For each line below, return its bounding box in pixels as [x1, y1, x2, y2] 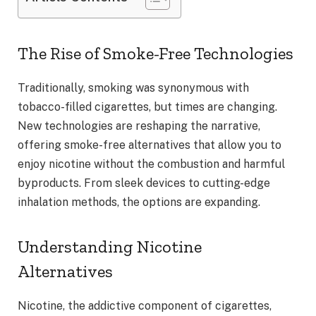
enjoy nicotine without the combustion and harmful [18, 157, 285, 171]
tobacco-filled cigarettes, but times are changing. [18, 99, 277, 114]
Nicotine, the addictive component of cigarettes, [18, 299, 272, 313]
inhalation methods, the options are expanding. [18, 195, 260, 209]
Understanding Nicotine [18, 236, 202, 257]
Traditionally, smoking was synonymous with [18, 80, 249, 95]
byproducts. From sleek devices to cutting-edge [18, 176, 270, 190]
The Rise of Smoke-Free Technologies [18, 42, 293, 63]
